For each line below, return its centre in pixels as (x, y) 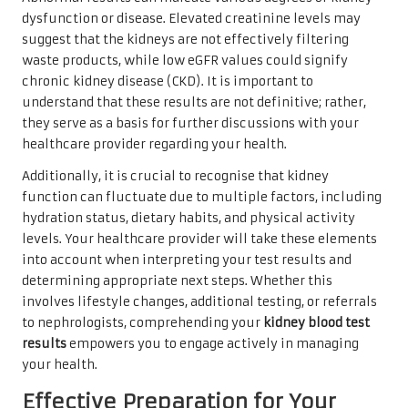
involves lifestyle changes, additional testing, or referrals (199, 301)
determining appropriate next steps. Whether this (177, 280)
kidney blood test (316, 322)
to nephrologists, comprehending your (143, 322)
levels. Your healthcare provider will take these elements (199, 239)
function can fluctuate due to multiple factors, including (202, 197)
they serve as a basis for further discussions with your (190, 123)
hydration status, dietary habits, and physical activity (189, 218)
